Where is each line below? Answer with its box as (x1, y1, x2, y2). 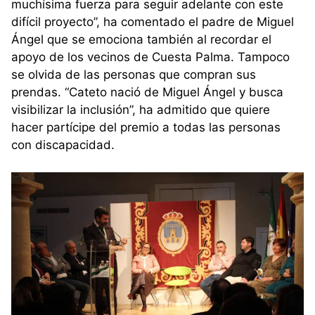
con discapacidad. (11, 138, 115, 153)
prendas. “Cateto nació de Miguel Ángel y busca (11, 85, 283, 100)
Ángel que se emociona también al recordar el (11, 32, 271, 47)
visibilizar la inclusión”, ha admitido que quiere (11, 103, 270, 117)
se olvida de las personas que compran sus (11, 67, 256, 82)
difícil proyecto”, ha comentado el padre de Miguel (11, 15, 294, 30)
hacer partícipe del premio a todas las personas (11, 120, 281, 135)
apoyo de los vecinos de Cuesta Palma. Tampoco (11, 50, 290, 65)
